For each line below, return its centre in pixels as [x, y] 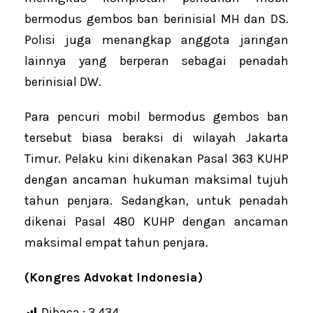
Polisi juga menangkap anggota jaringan [156, 40]
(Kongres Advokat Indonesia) [114, 278]
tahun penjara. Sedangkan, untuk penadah [156, 201]
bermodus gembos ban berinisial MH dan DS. [156, 19]
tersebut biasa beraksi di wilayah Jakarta [156, 138]
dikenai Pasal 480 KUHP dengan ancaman [156, 222]
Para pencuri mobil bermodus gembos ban [156, 117]
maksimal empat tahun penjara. [116, 243]
